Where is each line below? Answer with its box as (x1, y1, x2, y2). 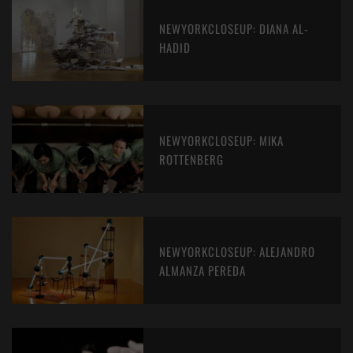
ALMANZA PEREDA (159, 262, 246, 280)
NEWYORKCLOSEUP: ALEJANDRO (159, 243, 316, 261)
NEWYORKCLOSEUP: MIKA (159, 131, 284, 149)
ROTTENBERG (159, 150, 224, 168)
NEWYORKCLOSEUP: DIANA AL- (159, 20, 310, 38)
